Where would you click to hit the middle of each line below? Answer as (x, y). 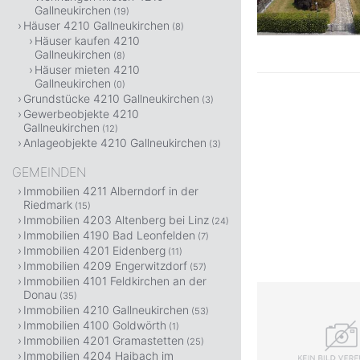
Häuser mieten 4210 (87, 70)
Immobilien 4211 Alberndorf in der (111, 191)
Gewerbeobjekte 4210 (81, 114)
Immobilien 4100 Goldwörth (95, 325)
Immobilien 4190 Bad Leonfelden (109, 235)
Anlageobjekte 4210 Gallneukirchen (115, 143)
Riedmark (48, 205)
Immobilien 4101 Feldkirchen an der (115, 281)
